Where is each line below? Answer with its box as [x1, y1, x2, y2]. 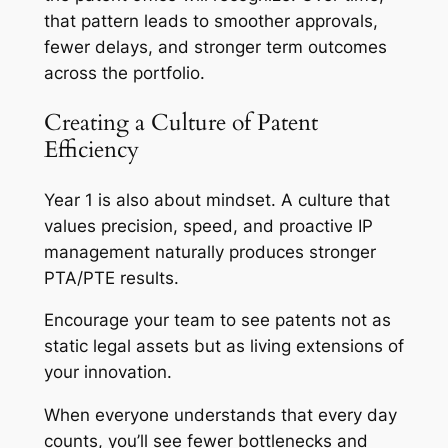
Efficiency [43, 134, 139, 166]
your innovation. [43, 362, 172, 383]
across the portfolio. [43, 63, 205, 84]
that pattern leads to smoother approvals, [43, 11, 378, 32]
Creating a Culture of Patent [43, 107, 318, 139]
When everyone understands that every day [43, 405, 397, 426]
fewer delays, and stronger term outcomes [43, 37, 387, 58]
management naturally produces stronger [43, 241, 376, 262]
